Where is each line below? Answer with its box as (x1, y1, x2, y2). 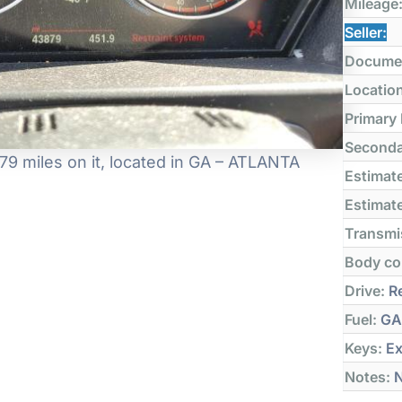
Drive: (345, 281, 386, 300)
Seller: (345, 22, 388, 41)
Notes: (345, 367, 391, 386)
